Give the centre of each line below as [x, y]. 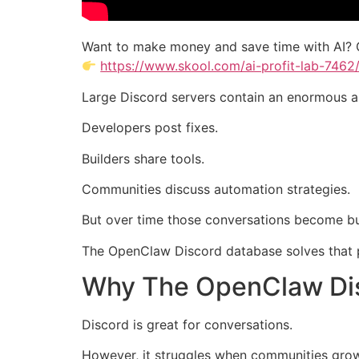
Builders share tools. [143, 158]
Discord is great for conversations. [187, 325]
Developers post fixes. [150, 128]
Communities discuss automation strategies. [216, 189]
